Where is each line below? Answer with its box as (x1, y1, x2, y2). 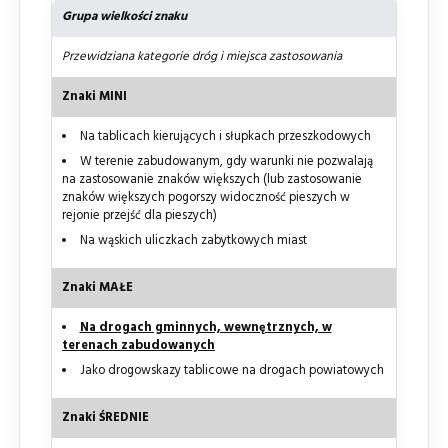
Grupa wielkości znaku (62, 6, 187, 27)
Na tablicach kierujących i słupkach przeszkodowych (79, 126, 371, 147)
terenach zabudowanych (62, 335, 215, 356)
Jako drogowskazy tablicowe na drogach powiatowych (79, 360, 384, 381)
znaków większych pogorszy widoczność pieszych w (62, 187, 350, 208)
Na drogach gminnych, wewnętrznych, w (79, 317, 332, 338)
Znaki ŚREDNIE (62, 407, 149, 428)
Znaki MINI (62, 86, 127, 107)
